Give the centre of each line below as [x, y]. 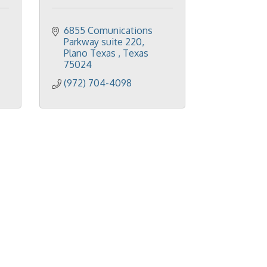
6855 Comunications [108, 30]
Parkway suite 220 [103, 42]
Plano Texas [91, 53]
